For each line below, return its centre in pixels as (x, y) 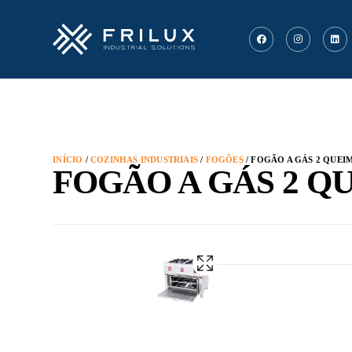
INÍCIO (68, 159)
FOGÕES (224, 159)
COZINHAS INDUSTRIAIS (145, 159)
